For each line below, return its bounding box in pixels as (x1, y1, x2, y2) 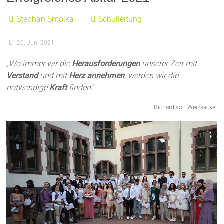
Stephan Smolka (16, 14, 74, 24)
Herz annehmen (69, 70, 125, 80)
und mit (38, 70, 69, 80)
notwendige (6, 82, 50, 92)
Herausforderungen (72, 58, 140, 68)
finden (67, 82, 91, 92)
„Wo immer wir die (6, 58, 72, 68)
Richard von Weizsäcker (153, 103, 217, 111)
